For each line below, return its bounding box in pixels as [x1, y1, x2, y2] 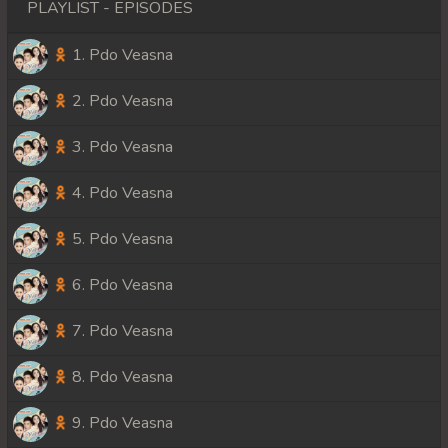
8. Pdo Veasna [68, 366, 173, 389]
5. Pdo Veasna [68, 228, 173, 251]
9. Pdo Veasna [68, 412, 173, 435]
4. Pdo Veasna [68, 182, 173, 205]
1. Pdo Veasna [68, 44, 173, 67]
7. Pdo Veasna [68, 320, 173, 343]
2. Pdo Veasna [68, 90, 173, 113]
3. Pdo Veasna [68, 136, 173, 159]
